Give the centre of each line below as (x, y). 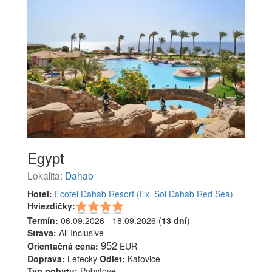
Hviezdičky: (51, 206)
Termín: (43, 220)
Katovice (143, 258)
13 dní (174, 220)
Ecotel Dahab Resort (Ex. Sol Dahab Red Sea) (144, 193)
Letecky (82, 258)
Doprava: (46, 258)
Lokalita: (46, 175)
